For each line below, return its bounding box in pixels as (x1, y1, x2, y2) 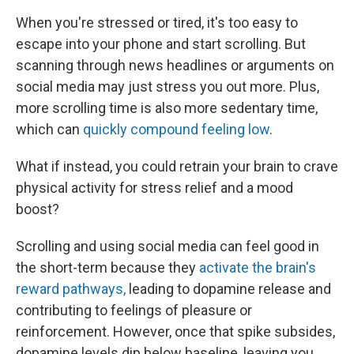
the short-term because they (16, 259, 199, 276)
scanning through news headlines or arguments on (16, 57, 334, 73)
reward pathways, (16, 281, 126, 297)
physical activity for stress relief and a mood (16, 179, 293, 196)
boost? (16, 201, 59, 217)
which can (16, 121, 83, 137)
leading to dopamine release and (126, 281, 331, 297)
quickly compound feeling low (83, 121, 269, 137)
